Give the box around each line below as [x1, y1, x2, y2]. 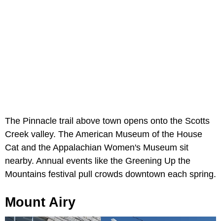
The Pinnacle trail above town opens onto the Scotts [5, 115, 210, 126]
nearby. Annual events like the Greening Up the [5, 155, 190, 166]
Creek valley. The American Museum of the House [5, 129, 202, 139]
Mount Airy [5, 194, 75, 210]
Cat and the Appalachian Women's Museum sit [5, 142, 188, 152]
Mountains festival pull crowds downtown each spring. [5, 169, 216, 179]
